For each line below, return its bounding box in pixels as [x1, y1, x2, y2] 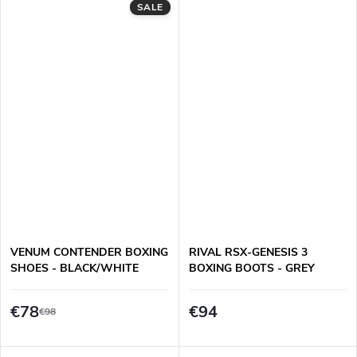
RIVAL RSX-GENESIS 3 [188, 245, 308, 260]
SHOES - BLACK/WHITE [10, 261, 139, 276]
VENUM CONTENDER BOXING [10, 245, 168, 260]
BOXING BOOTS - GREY [188, 261, 315, 276]
